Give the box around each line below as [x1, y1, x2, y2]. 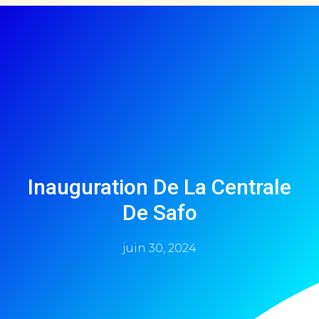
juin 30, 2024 [122, 241, 197, 255]
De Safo [122, 199, 197, 225]
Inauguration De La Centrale [28, 174, 291, 199]
